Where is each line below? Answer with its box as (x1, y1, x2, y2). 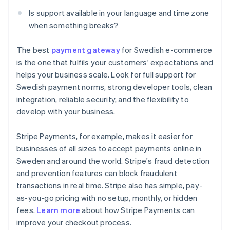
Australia (31, 198, 62, 209)
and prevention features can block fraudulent (16, 168, 177, 179)
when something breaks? (29, 20, 119, 31)
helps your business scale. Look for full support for (16, 69, 196, 80)
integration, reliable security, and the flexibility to (16, 94, 189, 105)
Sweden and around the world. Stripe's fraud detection (16, 156, 210, 166)
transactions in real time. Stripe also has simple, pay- (16, 180, 203, 191)
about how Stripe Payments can (80, 205, 195, 216)
